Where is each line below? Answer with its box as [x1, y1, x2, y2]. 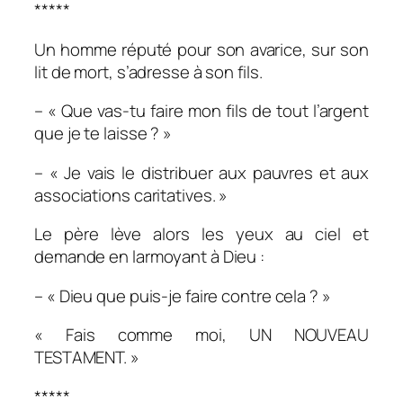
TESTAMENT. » [34, 345, 139, 370]
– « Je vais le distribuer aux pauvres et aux [34, 160, 369, 184]
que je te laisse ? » [34, 121, 172, 146]
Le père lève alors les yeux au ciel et [34, 222, 369, 246]
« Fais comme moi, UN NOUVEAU [34, 323, 369, 347]
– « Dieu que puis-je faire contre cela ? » [34, 283, 331, 308]
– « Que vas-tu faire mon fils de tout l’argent [34, 99, 369, 123]
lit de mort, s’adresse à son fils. [34, 59, 263, 84]
